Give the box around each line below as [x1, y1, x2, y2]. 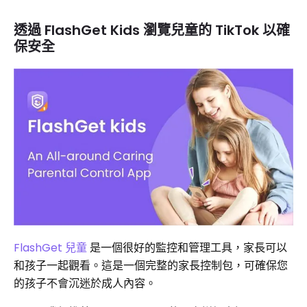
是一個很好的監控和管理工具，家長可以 [87, 240, 287, 256]
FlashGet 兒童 [14, 240, 87, 256]
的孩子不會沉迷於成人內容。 [14, 275, 156, 292]
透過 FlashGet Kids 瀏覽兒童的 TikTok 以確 [14, 20, 290, 40]
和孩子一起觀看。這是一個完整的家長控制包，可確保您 [14, 258, 288, 274]
